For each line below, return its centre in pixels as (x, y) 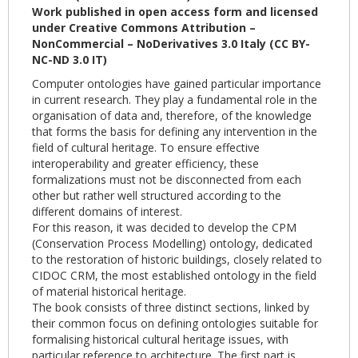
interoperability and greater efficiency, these (145, 164)
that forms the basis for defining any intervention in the (175, 132)
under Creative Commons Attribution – (144, 28)
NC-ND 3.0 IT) (70, 60)
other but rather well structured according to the (157, 196)
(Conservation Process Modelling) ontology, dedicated (172, 244)
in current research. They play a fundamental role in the (175, 100)
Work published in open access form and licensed (175, 12)
